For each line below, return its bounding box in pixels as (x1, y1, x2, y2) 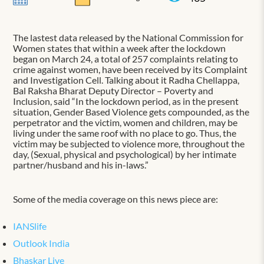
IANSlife (13, 220, 47, 232)
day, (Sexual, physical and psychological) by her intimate (13, 148, 237, 160)
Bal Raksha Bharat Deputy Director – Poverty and (13, 84, 214, 96)
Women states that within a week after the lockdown (13, 42, 226, 54)
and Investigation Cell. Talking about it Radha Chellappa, (13, 74, 240, 85)
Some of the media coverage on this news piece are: (13, 193, 219, 204)
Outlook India (13, 237, 70, 249)
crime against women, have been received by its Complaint (13, 63, 248, 75)
